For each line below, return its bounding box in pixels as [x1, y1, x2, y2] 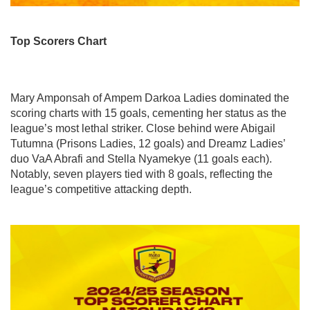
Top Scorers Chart [10, 35, 107, 47]
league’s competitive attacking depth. [10, 183, 192, 195]
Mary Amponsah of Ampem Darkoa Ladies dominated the [10, 91, 289, 104]
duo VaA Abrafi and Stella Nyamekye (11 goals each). [10, 152, 272, 165]
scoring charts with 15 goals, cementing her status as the [10, 107, 286, 119]
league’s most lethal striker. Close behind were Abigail [10, 122, 275, 134]
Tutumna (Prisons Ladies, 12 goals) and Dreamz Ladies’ [10, 137, 285, 149]
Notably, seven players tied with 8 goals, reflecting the [10, 167, 273, 180]
